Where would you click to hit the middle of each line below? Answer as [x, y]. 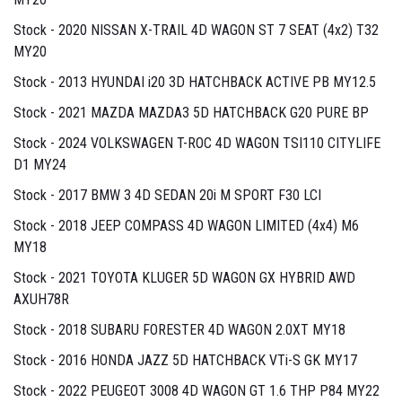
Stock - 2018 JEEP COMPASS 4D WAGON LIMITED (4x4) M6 [186, 226]
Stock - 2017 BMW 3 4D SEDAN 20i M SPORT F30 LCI [167, 196]
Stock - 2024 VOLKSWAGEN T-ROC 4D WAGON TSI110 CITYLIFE [197, 144]
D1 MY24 [40, 165]
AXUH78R [41, 300]
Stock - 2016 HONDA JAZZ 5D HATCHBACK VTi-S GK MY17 [185, 361]
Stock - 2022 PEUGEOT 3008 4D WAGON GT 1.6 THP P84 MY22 [197, 391]
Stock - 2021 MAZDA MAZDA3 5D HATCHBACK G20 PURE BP [191, 113]
